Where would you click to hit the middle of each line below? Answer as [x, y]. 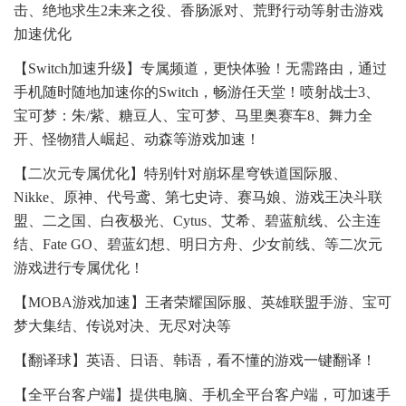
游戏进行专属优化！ [79, 268]
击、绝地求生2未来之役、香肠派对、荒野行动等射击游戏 [198, 11]
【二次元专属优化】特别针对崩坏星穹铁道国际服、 [180, 174]
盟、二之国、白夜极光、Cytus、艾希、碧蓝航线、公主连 [197, 221]
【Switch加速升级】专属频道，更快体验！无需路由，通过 [200, 69]
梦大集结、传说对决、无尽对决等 [122, 326]
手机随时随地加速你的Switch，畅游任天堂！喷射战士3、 [197, 92]
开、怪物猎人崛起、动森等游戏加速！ [137, 140]
